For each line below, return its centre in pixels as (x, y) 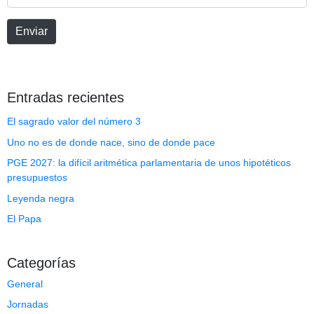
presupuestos (37, 178)
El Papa (24, 218)
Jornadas (28, 305)
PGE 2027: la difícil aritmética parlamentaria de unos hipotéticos (149, 163)
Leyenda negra (41, 198)
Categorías (41, 262)
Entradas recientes (66, 98)
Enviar (32, 32)
